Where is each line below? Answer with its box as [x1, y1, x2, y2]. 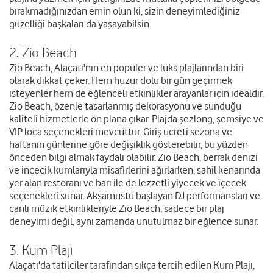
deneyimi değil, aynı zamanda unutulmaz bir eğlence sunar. [9, 215, 258, 228]
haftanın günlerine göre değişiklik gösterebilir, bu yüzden [9, 138, 248, 151]
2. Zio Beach [9, 44, 77, 61]
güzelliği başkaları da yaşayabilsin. [9, 18, 151, 30]
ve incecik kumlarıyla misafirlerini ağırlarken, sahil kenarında [9, 164, 260, 177]
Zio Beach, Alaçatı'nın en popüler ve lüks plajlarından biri [9, 62, 244, 74]
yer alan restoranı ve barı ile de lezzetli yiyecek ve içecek [9, 177, 246, 190]
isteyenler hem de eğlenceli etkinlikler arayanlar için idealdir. [9, 87, 264, 100]
